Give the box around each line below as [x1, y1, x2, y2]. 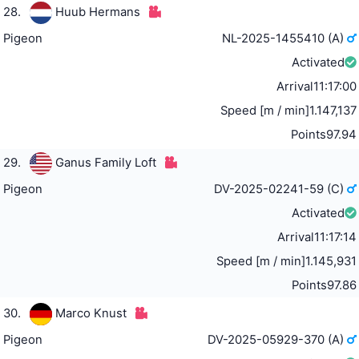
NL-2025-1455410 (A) [222, 30, 348, 46]
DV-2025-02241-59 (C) [214, 181, 348, 196]
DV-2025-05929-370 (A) [208, 332, 348, 347]
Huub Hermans [54, 4, 140, 19]
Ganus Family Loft [54, 155, 156, 170]
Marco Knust [54, 305, 127, 321]
